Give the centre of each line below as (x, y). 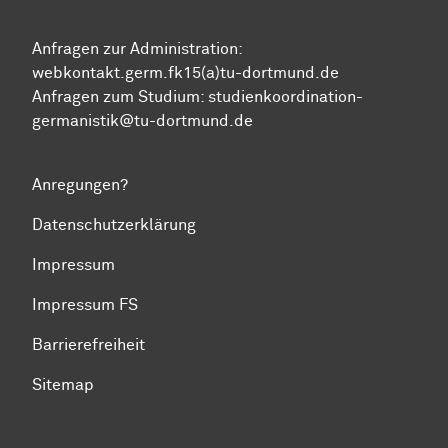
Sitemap (63, 384)
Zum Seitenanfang (82, 415)
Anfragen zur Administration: (137, 48)
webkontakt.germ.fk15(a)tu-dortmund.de (185, 72)
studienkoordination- (285, 96)
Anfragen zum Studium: (120, 96)
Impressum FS (85, 304)
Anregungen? (80, 184)
